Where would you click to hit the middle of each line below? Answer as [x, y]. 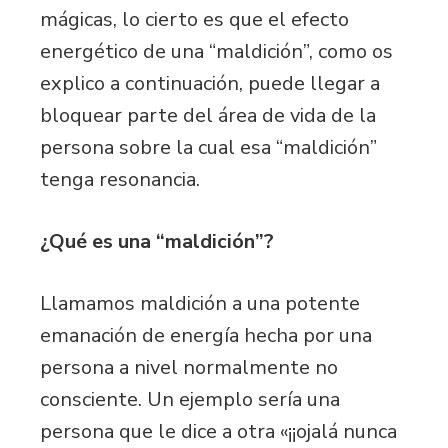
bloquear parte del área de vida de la [208, 115]
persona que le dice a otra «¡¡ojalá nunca [218, 431]
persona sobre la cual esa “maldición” [208, 147]
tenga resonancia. [120, 179]
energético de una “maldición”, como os [216, 51]
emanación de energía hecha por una [206, 335]
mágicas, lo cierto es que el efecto [194, 19]
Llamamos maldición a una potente [200, 303]
